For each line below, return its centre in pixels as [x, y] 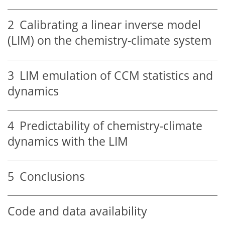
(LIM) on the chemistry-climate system [109, 41]
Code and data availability [77, 211]
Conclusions [49, 176]
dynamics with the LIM [68, 142]
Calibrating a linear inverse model [107, 25]
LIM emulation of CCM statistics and [114, 75]
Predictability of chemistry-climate [108, 126]
